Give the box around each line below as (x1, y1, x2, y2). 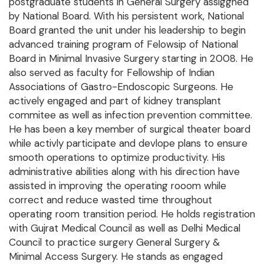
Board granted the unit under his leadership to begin (9, 24, 246, 37)
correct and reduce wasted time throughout (9, 193, 212, 207)
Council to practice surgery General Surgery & (9, 236, 220, 249)
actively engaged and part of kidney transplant (9, 94, 221, 108)
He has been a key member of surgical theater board (9, 123, 250, 136)
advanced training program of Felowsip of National (9, 38, 238, 51)
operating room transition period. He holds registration (9, 207, 255, 221)
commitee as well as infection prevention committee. (9, 108, 252, 122)
